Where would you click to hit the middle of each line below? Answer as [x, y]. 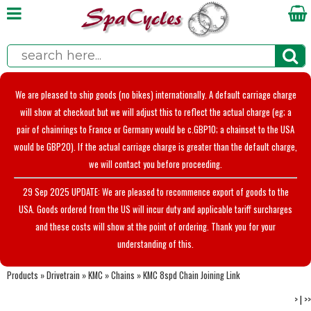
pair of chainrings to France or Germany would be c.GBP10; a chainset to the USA [155, 129]
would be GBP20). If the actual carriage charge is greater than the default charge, [155, 147]
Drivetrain [63, 275]
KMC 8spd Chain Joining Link [192, 275]
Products [23, 275]
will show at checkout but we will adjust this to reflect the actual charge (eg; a [155, 112]
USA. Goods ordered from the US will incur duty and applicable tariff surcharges [155, 209]
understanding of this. [155, 244]
